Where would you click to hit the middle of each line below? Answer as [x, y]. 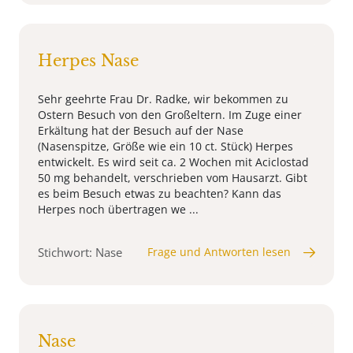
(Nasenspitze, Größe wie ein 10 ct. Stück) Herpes [165, 147]
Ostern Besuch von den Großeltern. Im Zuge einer [170, 115]
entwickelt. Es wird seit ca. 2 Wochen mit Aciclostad [173, 162]
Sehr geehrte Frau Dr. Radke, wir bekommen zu [163, 99]
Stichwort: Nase [80, 253]
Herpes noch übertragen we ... [118, 210]
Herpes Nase [88, 61]
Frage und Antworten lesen [219, 252]
